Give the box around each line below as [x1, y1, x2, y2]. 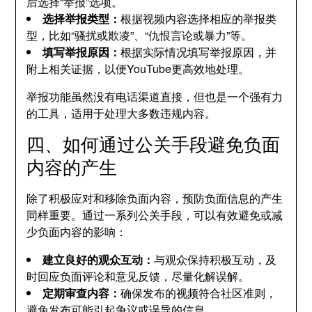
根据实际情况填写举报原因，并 [120, 44, 277, 60]
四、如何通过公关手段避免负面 [26, 132, 281, 157]
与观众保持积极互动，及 [154, 251, 277, 267]
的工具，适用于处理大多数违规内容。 [26, 105, 217, 121]
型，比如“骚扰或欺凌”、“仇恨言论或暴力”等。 [26, 27, 253, 43]
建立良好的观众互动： [42, 251, 155, 267]
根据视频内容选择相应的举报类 [120, 10, 277, 26]
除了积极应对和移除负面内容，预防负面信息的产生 [26, 190, 283, 206]
